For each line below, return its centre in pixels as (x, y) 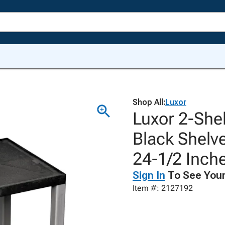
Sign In (149, 175)
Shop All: (149, 102)
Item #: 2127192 (163, 188)
